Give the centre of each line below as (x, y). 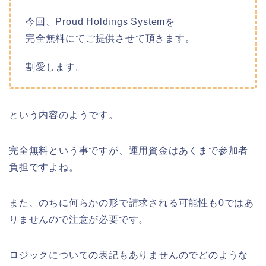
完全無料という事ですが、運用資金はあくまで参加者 (129, 150)
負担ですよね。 (44, 167)
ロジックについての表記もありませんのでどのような (129, 255)
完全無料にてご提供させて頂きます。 (110, 38)
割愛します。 (56, 66)
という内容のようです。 (64, 115)
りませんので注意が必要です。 (79, 219)
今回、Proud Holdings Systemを (101, 21)
